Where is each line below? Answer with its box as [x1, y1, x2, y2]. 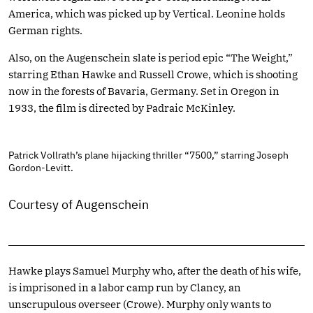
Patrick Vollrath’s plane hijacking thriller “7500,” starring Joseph [8, 148, 289, 161]
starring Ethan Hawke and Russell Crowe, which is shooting [8, 67, 298, 81]
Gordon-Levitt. [8, 161, 73, 174]
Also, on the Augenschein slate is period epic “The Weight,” [8, 50, 293, 64]
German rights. [8, 23, 82, 37]
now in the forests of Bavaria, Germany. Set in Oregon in [8, 84, 279, 98]
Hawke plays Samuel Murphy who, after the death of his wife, [8, 263, 301, 277]
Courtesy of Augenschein [8, 196, 149, 212]
